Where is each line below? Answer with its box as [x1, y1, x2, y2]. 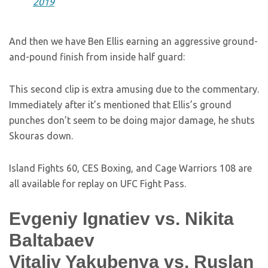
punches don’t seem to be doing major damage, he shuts [9, 115, 255, 126]
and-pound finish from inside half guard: [9, 51, 185, 62]
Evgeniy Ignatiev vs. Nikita [9, 209, 234, 229]
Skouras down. [9, 130, 73, 141]
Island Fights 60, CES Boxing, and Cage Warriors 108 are [9, 163, 252, 173]
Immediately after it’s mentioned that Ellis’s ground [9, 99, 232, 110]
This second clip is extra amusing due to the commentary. [9, 84, 259, 95]
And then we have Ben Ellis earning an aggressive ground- [9, 36, 258, 47]
